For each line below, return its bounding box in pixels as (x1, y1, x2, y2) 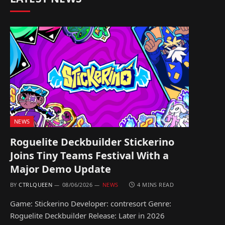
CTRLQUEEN (19, 181, 53, 189)
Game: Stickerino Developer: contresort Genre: (10, 198, 171, 209)
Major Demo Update (10, 162, 111, 176)
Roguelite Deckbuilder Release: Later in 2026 (10, 210, 165, 221)
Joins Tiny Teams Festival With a (10, 149, 169, 163)
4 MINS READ (137, 181, 174, 189)
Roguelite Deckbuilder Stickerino (10, 135, 174, 149)
